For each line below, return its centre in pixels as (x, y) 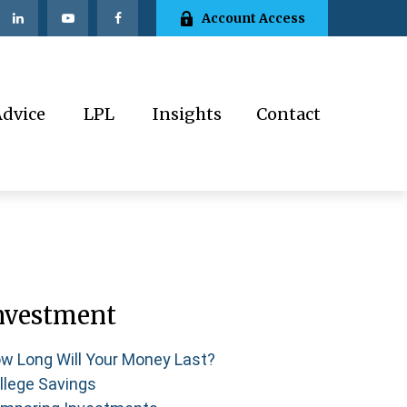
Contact (288, 114)
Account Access (253, 18)
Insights (187, 114)
